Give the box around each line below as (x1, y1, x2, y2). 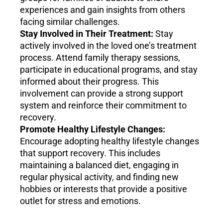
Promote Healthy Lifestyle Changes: (20, 124, 165, 135)
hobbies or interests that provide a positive (20, 184, 187, 195)
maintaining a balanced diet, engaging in (20, 160, 179, 171)
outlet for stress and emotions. (20, 196, 141, 207)
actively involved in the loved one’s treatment (20, 40, 197, 51)
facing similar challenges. (20, 16, 120, 27)
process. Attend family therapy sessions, (20, 52, 180, 63)
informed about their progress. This (20, 76, 159, 87)
